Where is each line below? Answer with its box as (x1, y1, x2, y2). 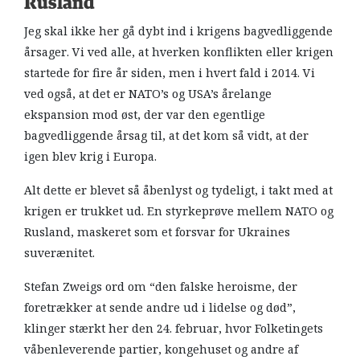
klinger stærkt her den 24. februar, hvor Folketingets (24, 319, 323, 337)
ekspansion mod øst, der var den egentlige (24, 105, 265, 124)
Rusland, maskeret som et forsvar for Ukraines (24, 223, 290, 241)
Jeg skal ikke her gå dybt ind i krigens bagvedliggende (24, 22, 333, 40)
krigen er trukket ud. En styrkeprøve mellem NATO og (24, 202, 333, 220)
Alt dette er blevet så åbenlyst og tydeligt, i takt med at (24, 181, 333, 199)
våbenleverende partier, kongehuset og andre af (24, 340, 298, 358)
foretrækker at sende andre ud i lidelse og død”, (24, 298, 296, 317)
